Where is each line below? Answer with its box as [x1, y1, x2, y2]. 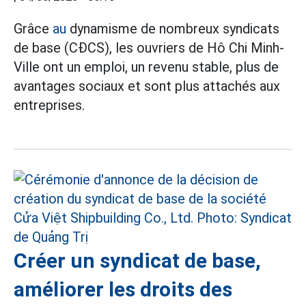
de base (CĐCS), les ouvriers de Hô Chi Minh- [14, 39, 284, 56]
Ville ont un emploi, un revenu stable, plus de [14, 58, 279, 75]
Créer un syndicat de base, [14, 248, 261, 273]
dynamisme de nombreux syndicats [66, 20, 279, 37]
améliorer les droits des [14, 277, 232, 301]
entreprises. [14, 96, 85, 113]
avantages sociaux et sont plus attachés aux [14, 77, 280, 94]
